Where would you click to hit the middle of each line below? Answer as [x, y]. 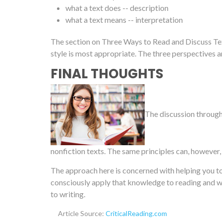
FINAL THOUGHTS [107, 74]
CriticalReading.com [136, 214]
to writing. [68, 194]
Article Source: [82, 214]
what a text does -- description [117, 7]
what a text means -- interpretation [124, 19]
